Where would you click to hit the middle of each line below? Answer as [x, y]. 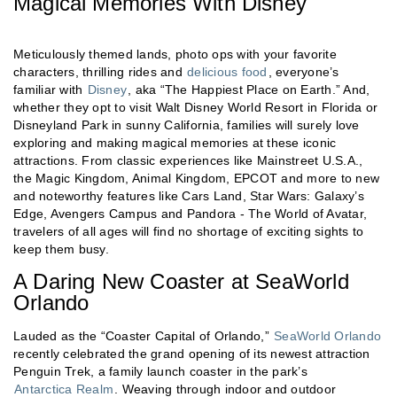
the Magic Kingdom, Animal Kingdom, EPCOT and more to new [196, 179]
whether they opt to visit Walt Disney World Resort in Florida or [195, 108]
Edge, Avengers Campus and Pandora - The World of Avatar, [190, 214]
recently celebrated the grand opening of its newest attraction [192, 354]
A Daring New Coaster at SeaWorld [181, 282]
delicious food [227, 72]
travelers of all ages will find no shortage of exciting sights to [189, 232]
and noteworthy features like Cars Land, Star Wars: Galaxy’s [189, 196]
